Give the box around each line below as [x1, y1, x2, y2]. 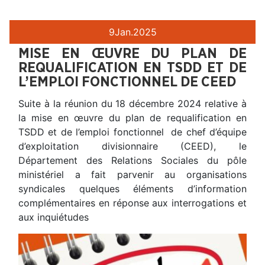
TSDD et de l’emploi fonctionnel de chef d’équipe [18, 125, 247, 138]
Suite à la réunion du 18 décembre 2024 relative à [18, 97, 247, 109]
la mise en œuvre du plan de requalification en [18, 111, 247, 124]
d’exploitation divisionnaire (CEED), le [18, 140, 247, 152]
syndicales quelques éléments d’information [18, 182, 247, 195]
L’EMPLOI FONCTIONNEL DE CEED [18, 75, 236, 89]
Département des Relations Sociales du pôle [18, 154, 247, 166]
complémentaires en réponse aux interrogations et [18, 196, 247, 209]
